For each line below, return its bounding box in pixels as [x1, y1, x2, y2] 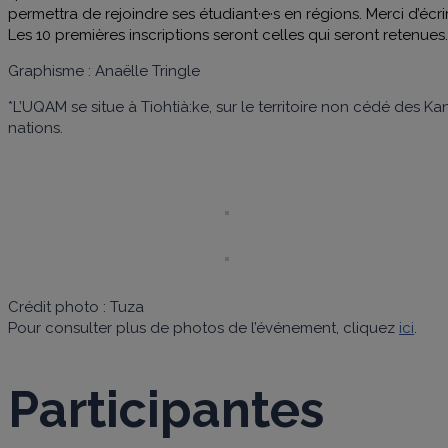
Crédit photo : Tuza [8, 297, 144, 316]
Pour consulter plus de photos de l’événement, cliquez [8, 318, 399, 337]
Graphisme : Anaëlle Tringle [8, 61, 200, 80]
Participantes [8, 380, 324, 440]
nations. [8, 118, 63, 137]
